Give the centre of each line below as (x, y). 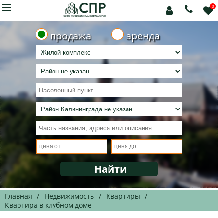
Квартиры (123, 196)
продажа (70, 36)
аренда (143, 36)
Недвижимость (69, 196)
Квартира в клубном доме (48, 205)
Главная (18, 196)
